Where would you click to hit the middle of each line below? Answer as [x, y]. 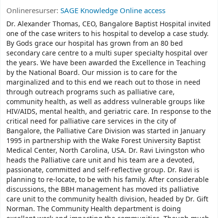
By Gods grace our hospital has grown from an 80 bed [95, 44]
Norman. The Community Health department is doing [94, 209]
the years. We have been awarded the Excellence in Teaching [106, 63]
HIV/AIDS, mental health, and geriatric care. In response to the [109, 112]
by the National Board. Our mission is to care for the [92, 73]
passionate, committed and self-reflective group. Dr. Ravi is [103, 170]
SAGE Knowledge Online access [113, 10]
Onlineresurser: [33, 10]
